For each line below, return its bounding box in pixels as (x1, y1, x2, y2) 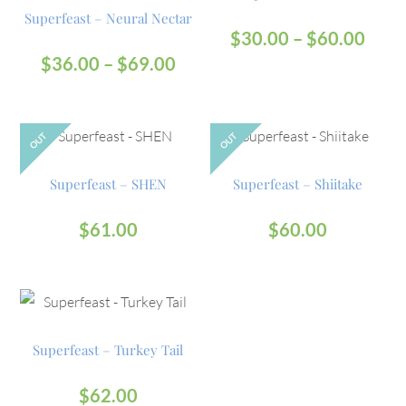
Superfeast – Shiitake (233, 174, 363, 193)
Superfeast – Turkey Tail (33, 340, 184, 359)
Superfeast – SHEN (49, 174, 167, 193)
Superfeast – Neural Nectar (24, 9, 192, 27)
